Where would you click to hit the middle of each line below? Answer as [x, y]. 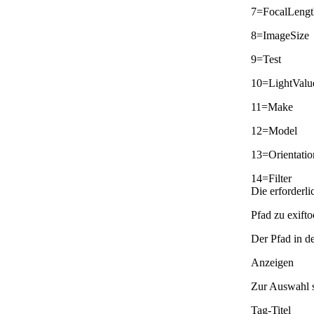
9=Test [266, 59]
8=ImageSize [280, 35]
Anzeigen [272, 262]
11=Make [272, 107]
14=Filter [271, 178]
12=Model [274, 130]
